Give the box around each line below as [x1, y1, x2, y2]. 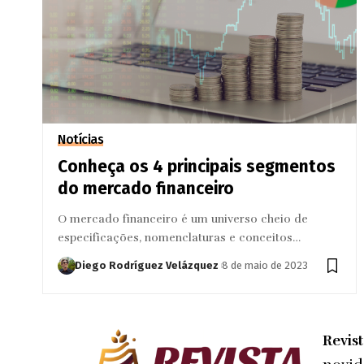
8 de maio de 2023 [222, 258, 309, 271]
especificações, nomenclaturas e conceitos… [58, 230, 301, 245]
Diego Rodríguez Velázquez [75, 258, 219, 271]
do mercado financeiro [58, 177, 235, 199]
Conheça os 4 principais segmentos [58, 155, 336, 177]
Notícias [58, 131, 104, 147]
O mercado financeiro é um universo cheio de [58, 211, 309, 226]
